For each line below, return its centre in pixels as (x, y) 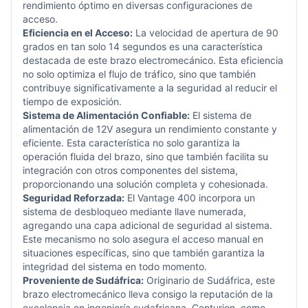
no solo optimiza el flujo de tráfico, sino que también (139, 74)
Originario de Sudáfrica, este (209, 280)
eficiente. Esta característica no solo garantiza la (131, 143)
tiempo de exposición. (72, 101)
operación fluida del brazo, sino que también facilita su (145, 156)
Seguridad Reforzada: (74, 198)
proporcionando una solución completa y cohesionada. (145, 184)
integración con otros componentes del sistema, (130, 170)
